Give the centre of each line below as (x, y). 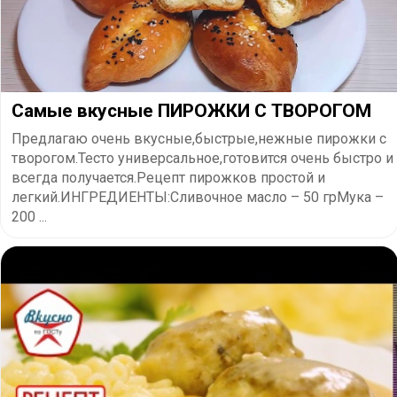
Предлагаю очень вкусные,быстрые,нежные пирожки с (199, 138)
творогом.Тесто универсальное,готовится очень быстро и (202, 158)
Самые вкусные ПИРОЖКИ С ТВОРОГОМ (191, 110)
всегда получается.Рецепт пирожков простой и (168, 177)
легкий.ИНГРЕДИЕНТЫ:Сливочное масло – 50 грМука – (198, 197)
